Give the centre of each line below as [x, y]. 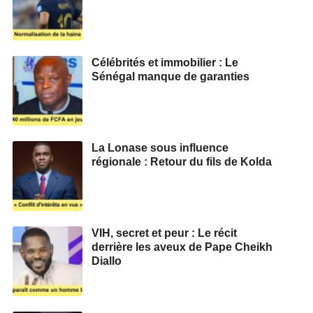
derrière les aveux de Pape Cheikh [182, 247]
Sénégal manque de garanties [170, 76]
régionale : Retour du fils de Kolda [182, 161]
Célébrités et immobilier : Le [165, 62]
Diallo [107, 261]
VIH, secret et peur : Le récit [164, 233]
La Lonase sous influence [160, 147]
